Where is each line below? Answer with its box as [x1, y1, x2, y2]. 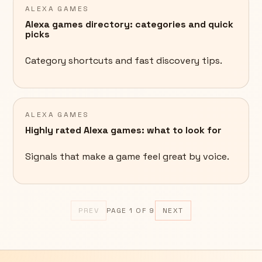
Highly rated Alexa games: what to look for [25, 124, 222, 137]
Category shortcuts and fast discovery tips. [25, 54, 222, 67]
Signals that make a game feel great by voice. [25, 150, 229, 163]
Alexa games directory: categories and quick [25, 18, 233, 31]
